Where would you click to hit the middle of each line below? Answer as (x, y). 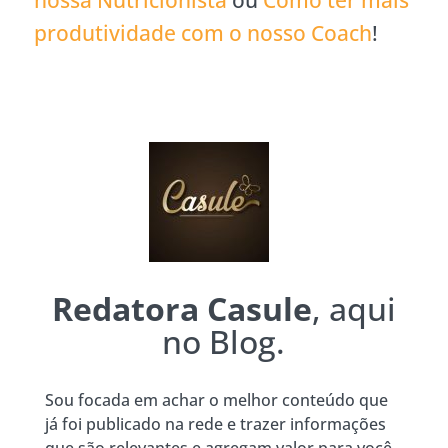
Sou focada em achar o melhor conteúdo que (216, 399)
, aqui (353, 308)
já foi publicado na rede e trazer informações (215, 423)
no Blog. (224, 341)
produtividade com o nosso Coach (203, 32)
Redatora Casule (181, 308)
